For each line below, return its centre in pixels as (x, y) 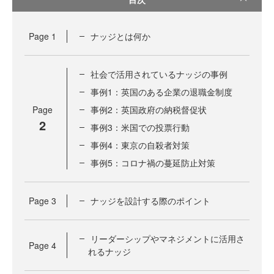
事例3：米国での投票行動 (140, 127)
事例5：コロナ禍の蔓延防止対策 (153, 163)
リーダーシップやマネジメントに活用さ (168, 239)
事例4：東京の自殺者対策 (140, 145)
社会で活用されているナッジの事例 (159, 74)
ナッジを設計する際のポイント (150, 201)
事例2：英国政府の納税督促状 (149, 109)
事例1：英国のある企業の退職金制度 (161, 92)
